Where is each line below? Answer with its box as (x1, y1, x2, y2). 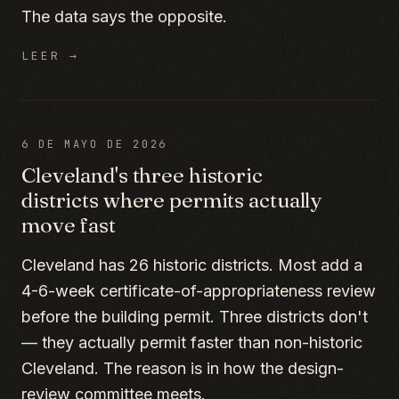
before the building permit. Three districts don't (21, 307, 368, 326)
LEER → (21, 48, 80, 63)
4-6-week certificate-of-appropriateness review (21, 281, 376, 300)
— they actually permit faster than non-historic (21, 333, 362, 352)
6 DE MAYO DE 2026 (21, 137, 167, 151)
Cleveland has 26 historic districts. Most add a (21, 256, 362, 274)
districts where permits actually (21, 187, 322, 213)
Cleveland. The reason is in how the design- (21, 359, 344, 378)
